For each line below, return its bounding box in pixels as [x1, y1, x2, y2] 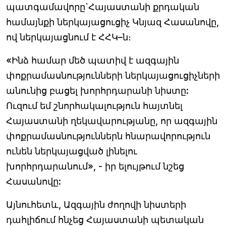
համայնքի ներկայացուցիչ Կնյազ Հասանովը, [6, 16, 219, 27]
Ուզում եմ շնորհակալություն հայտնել [6, 100, 183, 111]
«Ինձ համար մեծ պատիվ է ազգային [6, 54, 179, 66]
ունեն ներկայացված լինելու [6, 145, 137, 156]
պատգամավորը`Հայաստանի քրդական [6, 1, 199, 12]
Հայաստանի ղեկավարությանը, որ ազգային [6, 115, 217, 126]
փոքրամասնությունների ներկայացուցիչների [6, 70, 220, 81]
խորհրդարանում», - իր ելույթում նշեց [6, 160, 184, 172]
